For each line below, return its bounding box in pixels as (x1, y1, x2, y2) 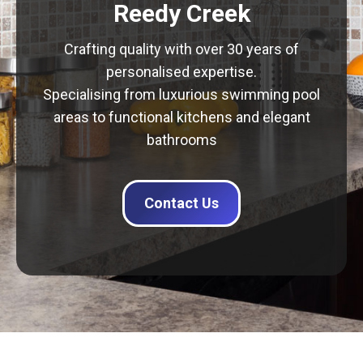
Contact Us (144, 194, 219, 211)
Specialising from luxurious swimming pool (43, 86, 320, 103)
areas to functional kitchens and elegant (53, 109, 310, 126)
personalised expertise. (106, 63, 257, 80)
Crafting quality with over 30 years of (64, 41, 299, 58)
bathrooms (146, 131, 217, 148)
